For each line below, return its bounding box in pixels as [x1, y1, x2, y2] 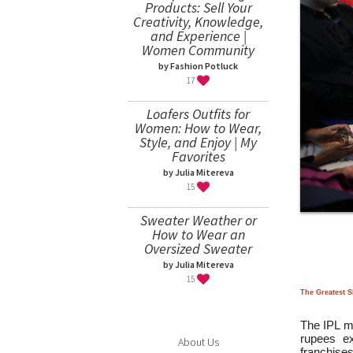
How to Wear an [151, 225, 245, 243]
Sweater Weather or [139, 211, 257, 229]
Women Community [142, 41, 255, 59]
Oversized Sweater [144, 240, 252, 258]
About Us [177, 335, 219, 349]
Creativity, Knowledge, [133, 13, 263, 31]
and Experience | [150, 27, 247, 45]
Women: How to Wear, [135, 119, 262, 137]
